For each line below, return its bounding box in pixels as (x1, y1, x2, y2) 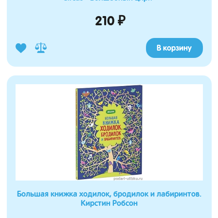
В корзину (157, 43, 192, 53)
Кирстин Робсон (80, 198, 138, 208)
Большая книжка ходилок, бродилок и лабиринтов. (17, 189, 201, 199)
